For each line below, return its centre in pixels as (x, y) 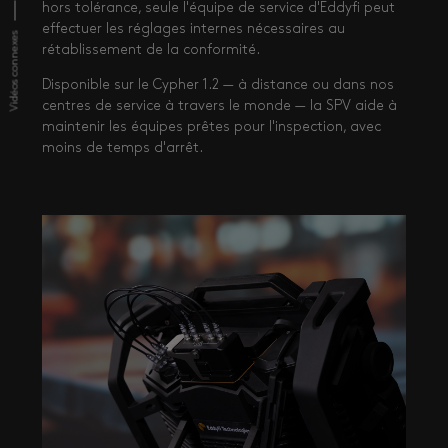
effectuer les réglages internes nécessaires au (193, 29)
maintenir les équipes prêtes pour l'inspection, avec (211, 127)
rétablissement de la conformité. (151, 50)
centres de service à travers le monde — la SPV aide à (219, 106)
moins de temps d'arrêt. (122, 148)
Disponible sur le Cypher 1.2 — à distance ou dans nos (218, 85)
